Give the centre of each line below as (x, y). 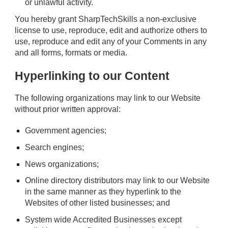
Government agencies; (66, 131)
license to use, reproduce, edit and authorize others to (111, 30)
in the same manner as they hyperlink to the (103, 192)
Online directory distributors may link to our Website (118, 181)
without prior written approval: (68, 109)
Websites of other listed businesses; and (98, 203)
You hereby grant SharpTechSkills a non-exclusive (106, 19)
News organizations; (62, 164)
